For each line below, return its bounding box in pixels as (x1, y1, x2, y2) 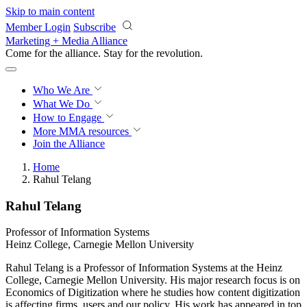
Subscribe (73, 21, 116, 33)
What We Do (33, 98, 93, 110)
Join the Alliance (33, 138, 105, 149)
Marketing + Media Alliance (5, 35, 127, 47)
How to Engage (33, 112, 104, 123)
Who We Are (33, 84, 93, 96)
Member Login (5, 21, 71, 33)
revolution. (156, 47, 203, 59)
